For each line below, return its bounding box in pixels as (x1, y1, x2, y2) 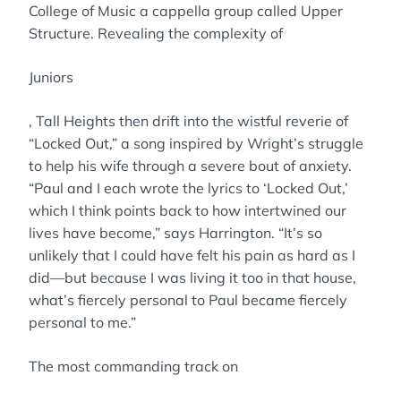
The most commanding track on (29, 357, 238, 375)
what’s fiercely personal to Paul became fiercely (29, 291, 347, 309)
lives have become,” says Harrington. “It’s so (29, 224, 322, 242)
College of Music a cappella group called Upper (29, 2, 343, 20)
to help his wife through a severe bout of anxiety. (29, 157, 352, 175)
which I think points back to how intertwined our (29, 201, 346, 219)
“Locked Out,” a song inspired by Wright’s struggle (29, 134, 363, 152)
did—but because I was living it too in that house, (29, 269, 356, 286)
